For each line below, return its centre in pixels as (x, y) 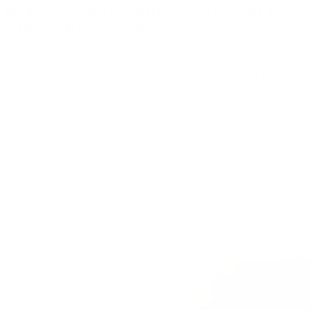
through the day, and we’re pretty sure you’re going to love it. (149, 76)
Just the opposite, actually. (152, 26)
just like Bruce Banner (255, 50)
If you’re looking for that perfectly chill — (104, 50)
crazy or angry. (46, 26)
